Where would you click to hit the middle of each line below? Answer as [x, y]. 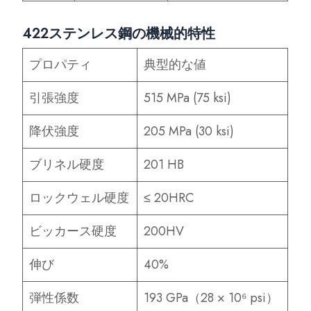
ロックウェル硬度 [79, 197]
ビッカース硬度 [73, 231]
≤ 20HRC [169, 197]
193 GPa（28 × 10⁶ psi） [211, 297]
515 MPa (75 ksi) [188, 98]
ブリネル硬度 [67, 164]
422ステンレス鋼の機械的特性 [119, 33]
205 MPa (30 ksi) [189, 131]
